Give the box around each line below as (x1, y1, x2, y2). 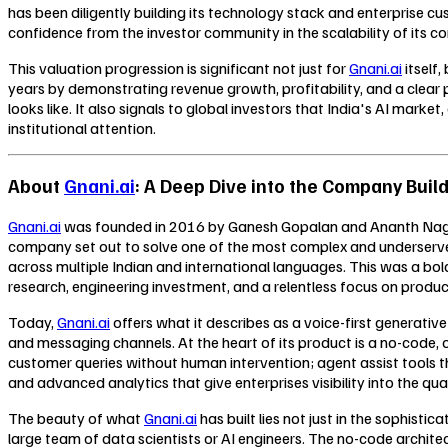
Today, (8, 312, 57, 333)
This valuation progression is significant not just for (8, 57, 349, 78)
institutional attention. (8, 117, 156, 138)
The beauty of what (8, 408, 144, 429)
